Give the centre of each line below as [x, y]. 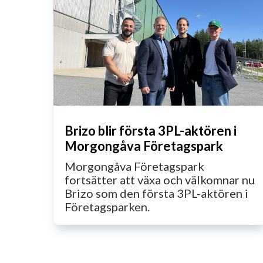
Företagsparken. [107, 206]
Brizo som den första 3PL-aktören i [157, 193]
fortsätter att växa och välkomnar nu [160, 179]
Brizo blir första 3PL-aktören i [151, 130]
